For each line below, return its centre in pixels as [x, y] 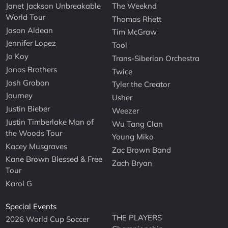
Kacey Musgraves [37, 146]
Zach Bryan [132, 163]
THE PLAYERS [137, 217]
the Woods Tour [34, 133]
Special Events [31, 206]
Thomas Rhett [137, 19]
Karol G [19, 184]
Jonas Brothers [32, 69]
